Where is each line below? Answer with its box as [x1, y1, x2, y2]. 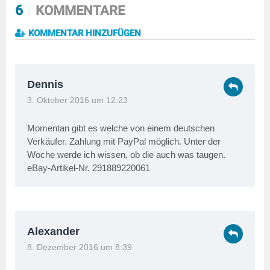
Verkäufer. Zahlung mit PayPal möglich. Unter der [27, 136, 221, 146]
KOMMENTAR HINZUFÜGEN [26, 27, 141, 39]
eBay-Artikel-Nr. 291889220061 [27, 162, 150, 173]
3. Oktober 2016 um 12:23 [27, 95, 128, 105]
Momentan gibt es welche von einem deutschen [27, 122, 215, 133]
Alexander [27, 225, 80, 237]
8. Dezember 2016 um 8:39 [27, 242, 132, 252]
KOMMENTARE [33, 2, 125, 18]
